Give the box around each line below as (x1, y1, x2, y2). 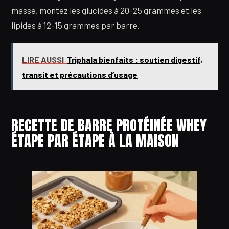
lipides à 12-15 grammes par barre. (11, 20, 140, 31)
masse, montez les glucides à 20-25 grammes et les (11, 5, 201, 16)
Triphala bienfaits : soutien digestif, (66, 54, 202, 64)
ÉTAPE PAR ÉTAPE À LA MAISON (11, 129, 179, 151)
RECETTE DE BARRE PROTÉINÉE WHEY (11, 114, 207, 136)
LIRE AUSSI (21, 54, 64, 64)
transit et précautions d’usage (21, 69, 138, 79)
